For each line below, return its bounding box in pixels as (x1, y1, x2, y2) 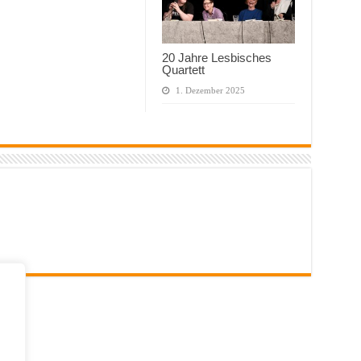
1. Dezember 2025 (175, 85, 245, 96)
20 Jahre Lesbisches (161, 51, 272, 65)
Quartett (161, 63, 205, 77)
